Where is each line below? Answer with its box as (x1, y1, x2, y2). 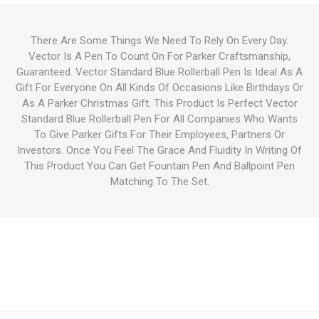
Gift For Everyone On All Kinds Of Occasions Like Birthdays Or (16, 81, 303, 95)
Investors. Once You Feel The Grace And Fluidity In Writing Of (17, 144, 302, 157)
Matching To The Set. (110, 175, 209, 189)
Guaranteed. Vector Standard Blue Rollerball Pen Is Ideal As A (16, 66, 303, 79)
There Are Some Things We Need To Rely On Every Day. (31, 34, 288, 48)
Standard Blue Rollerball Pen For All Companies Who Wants (21, 113, 298, 126)
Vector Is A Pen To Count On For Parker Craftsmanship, (28, 50, 291, 63)
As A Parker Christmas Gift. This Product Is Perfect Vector (21, 97, 298, 110)
